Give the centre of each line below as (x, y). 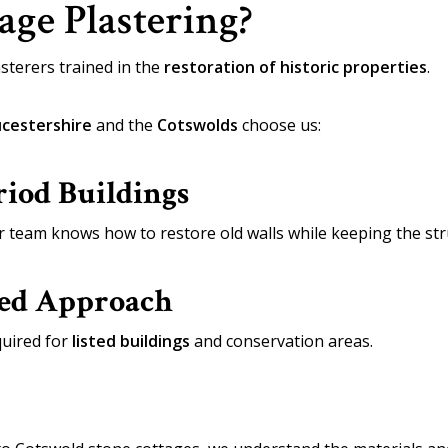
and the (124, 125)
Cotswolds (197, 125)
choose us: (279, 125)
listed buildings (131, 341)
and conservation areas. (281, 341)
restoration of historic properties (295, 67)
